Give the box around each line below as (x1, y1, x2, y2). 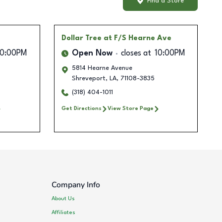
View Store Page (107, 106, 154, 112)
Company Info (52, 179, 101, 191)
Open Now (71, 50, 112, 58)
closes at (120, 50, 151, 58)
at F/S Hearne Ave (103, 35, 171, 42)
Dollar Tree (61, 35, 102, 42)
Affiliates (52, 209, 76, 216)
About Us (52, 195, 75, 202)
